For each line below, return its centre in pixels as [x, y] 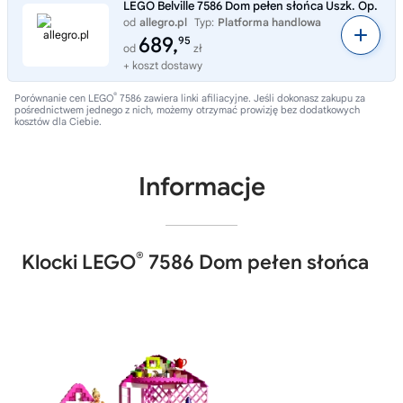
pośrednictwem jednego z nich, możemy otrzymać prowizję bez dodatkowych [187, 110]
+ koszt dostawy [163, 65]
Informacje [201, 187]
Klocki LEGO [79, 262]
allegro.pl [163, 22]
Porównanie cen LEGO [64, 98]
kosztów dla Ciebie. [58, 121]
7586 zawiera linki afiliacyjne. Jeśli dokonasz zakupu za [241, 98]
